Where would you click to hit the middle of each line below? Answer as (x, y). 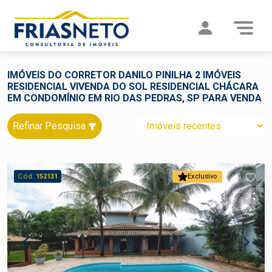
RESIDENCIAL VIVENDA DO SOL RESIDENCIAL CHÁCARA (133, 87)
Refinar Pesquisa (50, 126)
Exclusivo (202, 176)
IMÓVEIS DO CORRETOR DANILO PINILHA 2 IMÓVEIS (124, 75)
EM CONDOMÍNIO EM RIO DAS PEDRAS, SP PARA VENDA (134, 98)
